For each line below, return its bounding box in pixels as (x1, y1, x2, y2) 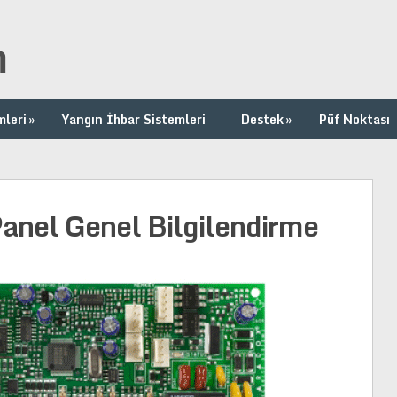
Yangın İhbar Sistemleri (62, 109, 206, 129)
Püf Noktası (319, 109, 390, 129)
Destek (241, 109, 284, 129)
